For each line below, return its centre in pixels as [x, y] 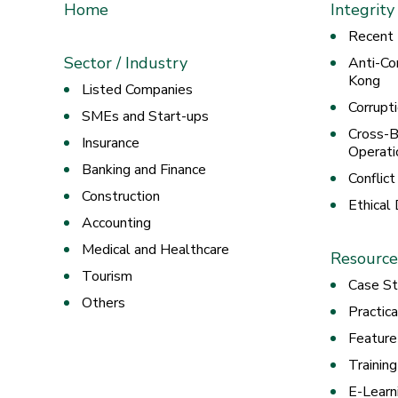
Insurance [111, 143]
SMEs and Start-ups [145, 117]
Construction [121, 197]
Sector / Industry [126, 64]
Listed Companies [137, 90]
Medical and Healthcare [155, 250]
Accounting [116, 223]
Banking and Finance [144, 170]
